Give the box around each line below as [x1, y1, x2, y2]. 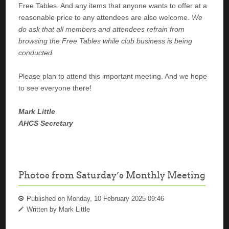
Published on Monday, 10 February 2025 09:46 [25, 194, 165, 202]
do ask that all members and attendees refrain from [18, 25, 185, 33]
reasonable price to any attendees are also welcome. [18, 13, 192, 21]
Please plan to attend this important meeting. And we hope [18, 72, 208, 80]
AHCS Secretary [18, 119, 74, 127]
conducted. [18, 48, 55, 57]
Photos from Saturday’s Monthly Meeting [18, 169, 206, 180]
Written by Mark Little [25, 205, 90, 213]
